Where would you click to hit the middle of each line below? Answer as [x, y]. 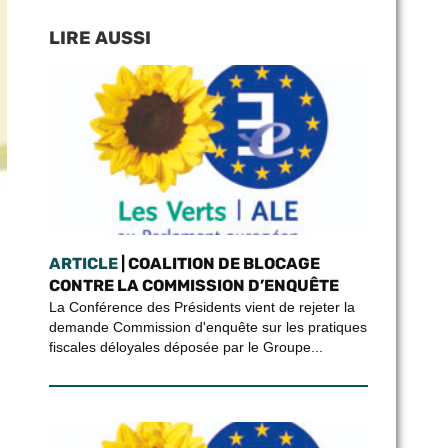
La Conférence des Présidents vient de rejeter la [201, 307]
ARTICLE [83, 263]
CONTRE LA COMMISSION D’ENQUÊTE [193, 285]
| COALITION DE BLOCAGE [218, 263]
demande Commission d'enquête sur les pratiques [207, 327]
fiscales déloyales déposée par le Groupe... [185, 347]
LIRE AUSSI [99, 38]
